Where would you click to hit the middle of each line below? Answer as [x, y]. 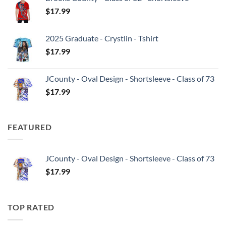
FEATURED [30, 127]
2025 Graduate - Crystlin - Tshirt [102, 38]
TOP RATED [31, 207]
